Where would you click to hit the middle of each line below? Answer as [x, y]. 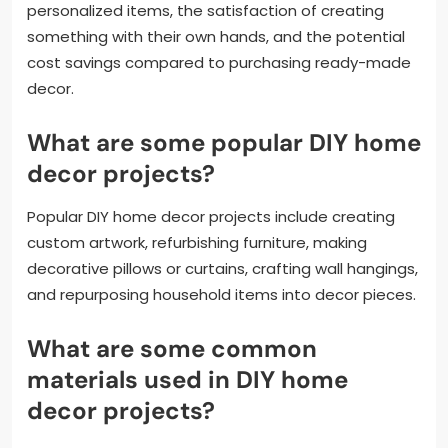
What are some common [172, 349]
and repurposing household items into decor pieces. [221, 295]
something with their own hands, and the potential [216, 37]
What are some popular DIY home [224, 143]
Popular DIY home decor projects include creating [211, 217]
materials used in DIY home [187, 380]
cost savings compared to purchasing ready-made [219, 63]
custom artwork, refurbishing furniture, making [197, 243]
